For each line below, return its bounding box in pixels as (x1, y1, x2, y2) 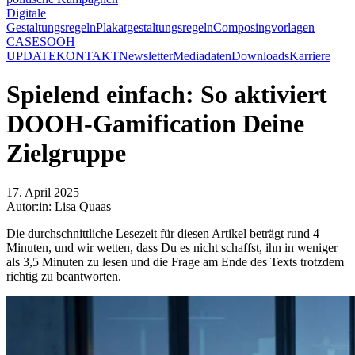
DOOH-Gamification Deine (6, 109, 304, 139)
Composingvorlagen (213, 21, 315, 34)
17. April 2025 (6, 185, 79, 199)
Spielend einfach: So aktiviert (6, 80, 327, 109)
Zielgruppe (6, 139, 126, 168)
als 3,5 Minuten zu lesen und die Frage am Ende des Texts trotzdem (6, 254, 344, 269)
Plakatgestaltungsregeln (96, 21, 213, 34)
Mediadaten (173, 49, 231, 63)
